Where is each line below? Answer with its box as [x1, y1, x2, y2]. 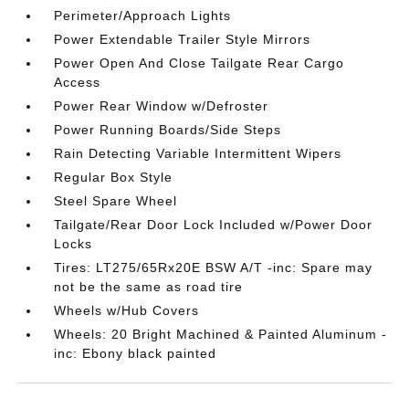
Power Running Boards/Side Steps [54, 122, 282, 137]
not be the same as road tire [54, 279, 244, 294]
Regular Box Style [54, 170, 173, 184]
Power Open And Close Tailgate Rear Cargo [54, 56, 345, 70]
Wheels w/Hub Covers [54, 303, 200, 318]
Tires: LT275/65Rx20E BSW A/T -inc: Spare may [54, 260, 373, 275]
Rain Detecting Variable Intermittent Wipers [54, 146, 342, 161]
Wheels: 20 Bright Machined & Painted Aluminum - [54, 327, 388, 341]
